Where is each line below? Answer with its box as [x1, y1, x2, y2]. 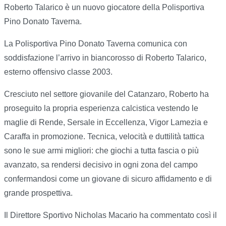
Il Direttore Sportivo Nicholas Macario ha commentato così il [4, 211, 217, 220]
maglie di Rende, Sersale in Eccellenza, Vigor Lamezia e [4, 118, 208, 127]
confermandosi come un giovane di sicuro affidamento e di [4, 175, 212, 184]
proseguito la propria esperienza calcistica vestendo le [4, 104, 198, 113]
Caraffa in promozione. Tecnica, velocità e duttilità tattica [4, 132, 204, 141]
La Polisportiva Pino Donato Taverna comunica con [4, 39, 187, 48]
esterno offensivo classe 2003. [4, 68, 112, 77]
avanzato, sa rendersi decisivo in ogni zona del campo [4, 160, 198, 169]
